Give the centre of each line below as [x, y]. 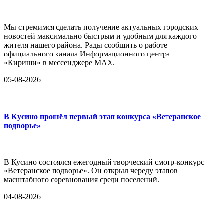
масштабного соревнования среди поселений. [82, 180]
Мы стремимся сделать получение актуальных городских [101, 27]
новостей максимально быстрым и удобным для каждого [100, 36]
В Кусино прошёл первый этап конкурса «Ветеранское [102, 116]
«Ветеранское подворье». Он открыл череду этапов [91, 171]
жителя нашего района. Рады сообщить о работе [85, 45]
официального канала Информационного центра [87, 54]
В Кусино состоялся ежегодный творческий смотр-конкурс [104, 162]
